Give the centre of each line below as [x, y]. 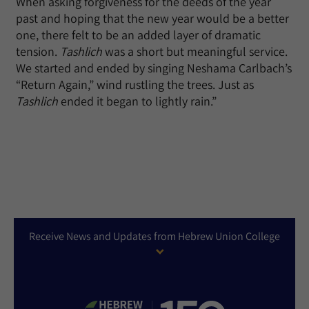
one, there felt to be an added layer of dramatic [138, 35]
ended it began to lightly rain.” [137, 101]
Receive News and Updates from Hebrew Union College [154, 237]
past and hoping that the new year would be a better [152, 19]
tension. [38, 52]
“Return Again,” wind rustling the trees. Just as [135, 85]
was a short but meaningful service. [195, 52]
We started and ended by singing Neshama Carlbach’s [154, 68]
